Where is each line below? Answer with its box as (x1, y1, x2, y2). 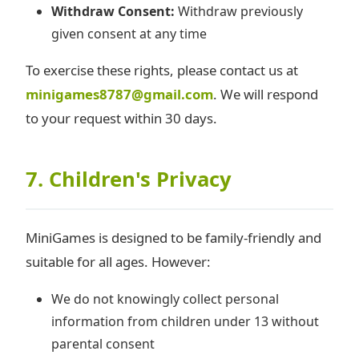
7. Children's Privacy (26, 164, 232, 193)
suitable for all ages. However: (26, 252, 211, 272)
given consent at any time (51, 24, 207, 42)
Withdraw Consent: (51, 2, 175, 20)
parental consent (51, 334, 155, 353)
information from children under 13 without (51, 312, 319, 330)
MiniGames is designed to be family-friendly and (26, 228, 321, 248)
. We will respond (213, 84, 318, 103)
